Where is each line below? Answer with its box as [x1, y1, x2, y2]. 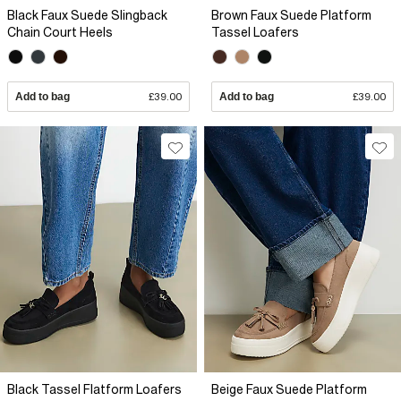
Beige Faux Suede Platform [211, 382, 367, 397]
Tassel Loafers [211, 25, 299, 40]
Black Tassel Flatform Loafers [7, 382, 182, 397]
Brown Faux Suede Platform [211, 8, 371, 23]
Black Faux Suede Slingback [7, 8, 167, 23]
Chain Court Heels [7, 25, 113, 40]
